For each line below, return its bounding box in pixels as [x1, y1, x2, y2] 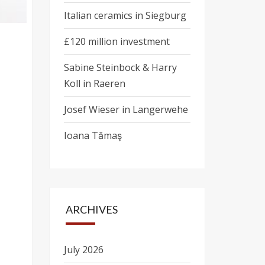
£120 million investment [63, 35, 170, 48]
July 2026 [63, 243, 104, 256]
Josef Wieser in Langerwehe [63, 103, 188, 116]
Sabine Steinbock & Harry [63, 61, 177, 74]
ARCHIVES [65, 203, 118, 216]
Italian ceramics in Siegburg [63, 9, 186, 22]
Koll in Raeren [63, 77, 125, 90]
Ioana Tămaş [63, 129, 122, 142]
